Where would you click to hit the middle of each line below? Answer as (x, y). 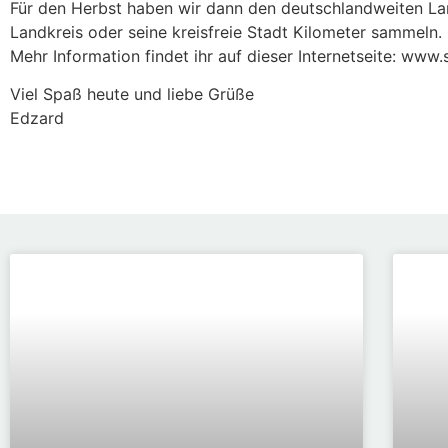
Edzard (37, 117)
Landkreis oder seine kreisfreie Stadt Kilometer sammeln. (226, 31)
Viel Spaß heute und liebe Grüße (132, 93)
